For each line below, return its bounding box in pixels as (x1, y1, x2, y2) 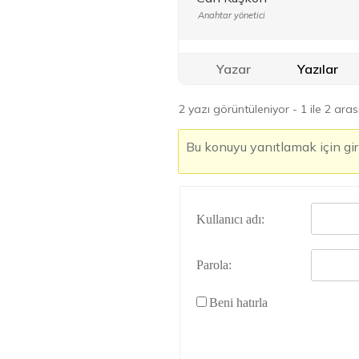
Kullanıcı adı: (196, 212, 264, 226)
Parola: (196, 257, 232, 272)
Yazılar (297, 61, 338, 77)
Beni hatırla (209, 296, 268, 309)
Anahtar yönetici (197, 10, 265, 21)
